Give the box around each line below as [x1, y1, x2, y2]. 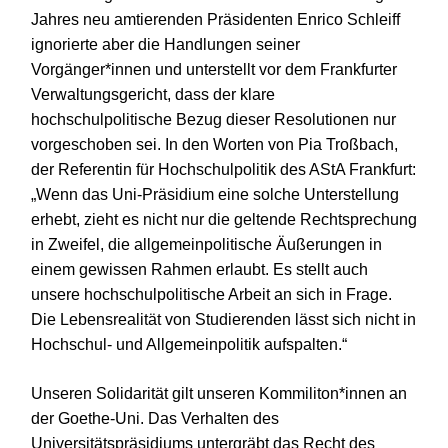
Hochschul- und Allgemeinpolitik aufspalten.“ [31, 335, 347, 353]
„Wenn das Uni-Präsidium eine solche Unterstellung [31, 185, 399, 203]
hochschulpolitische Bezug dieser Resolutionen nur [31, 110, 396, 128]
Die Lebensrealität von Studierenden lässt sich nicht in [31, 310, 416, 328]
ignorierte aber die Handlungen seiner [31, 35, 300, 53]
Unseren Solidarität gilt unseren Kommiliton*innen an [31, 384, 407, 402]
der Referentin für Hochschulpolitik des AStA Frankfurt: [31, 160, 416, 178]
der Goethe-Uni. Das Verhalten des [31, 409, 279, 427]
